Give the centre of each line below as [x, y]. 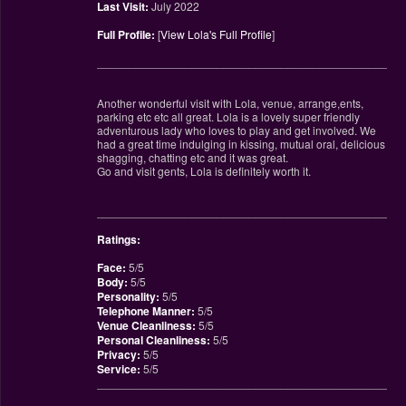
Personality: [128, 296]
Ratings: [118, 239]
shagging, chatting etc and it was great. [192, 157]
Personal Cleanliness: [153, 339]
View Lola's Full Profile [216, 34]
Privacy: [118, 354]
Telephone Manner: [145, 310]
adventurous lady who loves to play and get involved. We [236, 130]
